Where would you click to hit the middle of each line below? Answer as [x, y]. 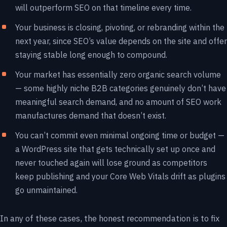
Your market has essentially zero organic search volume [118, 74]
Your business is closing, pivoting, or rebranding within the [120, 27]
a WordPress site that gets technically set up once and [115, 149]
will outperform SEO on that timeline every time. [103, 8]
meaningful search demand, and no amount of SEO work [118, 102]
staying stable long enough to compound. [91, 55]
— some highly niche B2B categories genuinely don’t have [121, 88]
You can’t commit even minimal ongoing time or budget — [120, 135]
